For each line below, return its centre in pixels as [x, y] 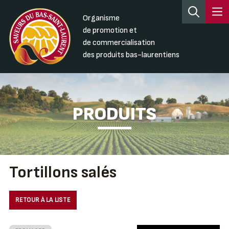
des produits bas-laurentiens [131, 55]
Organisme [101, 18]
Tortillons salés [63, 173]
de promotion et [110, 30]
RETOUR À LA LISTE [43, 200]
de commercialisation [119, 42]
